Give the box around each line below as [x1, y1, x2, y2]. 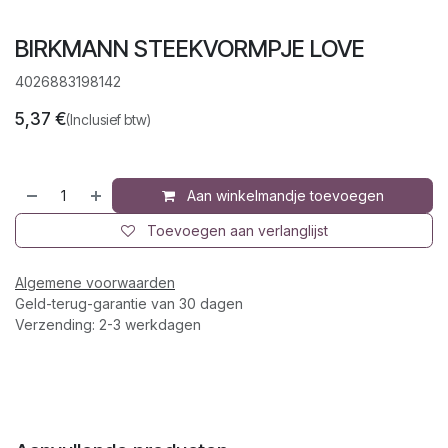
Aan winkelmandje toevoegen [182, 186, 384, 204]
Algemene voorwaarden [15, 273, 175, 291]
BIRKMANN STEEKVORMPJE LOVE [15, 33, 365, 63]
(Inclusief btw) [66, 110, 151, 128]
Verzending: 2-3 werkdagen [15, 315, 201, 333]
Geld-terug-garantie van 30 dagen [15, 294, 243, 312]
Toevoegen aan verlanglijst [146, 221, 328, 239]
